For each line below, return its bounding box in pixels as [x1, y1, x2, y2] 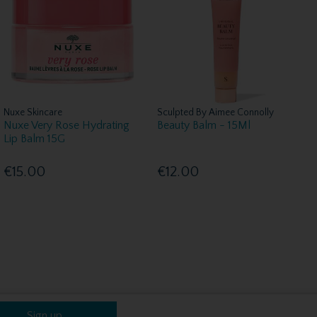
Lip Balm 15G [3, 132, 65, 145]
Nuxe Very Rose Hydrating [3, 118, 129, 132]
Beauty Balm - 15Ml [156, 118, 250, 132]
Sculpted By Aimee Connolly [156, 106, 274, 118]
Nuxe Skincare [3, 106, 62, 118]
